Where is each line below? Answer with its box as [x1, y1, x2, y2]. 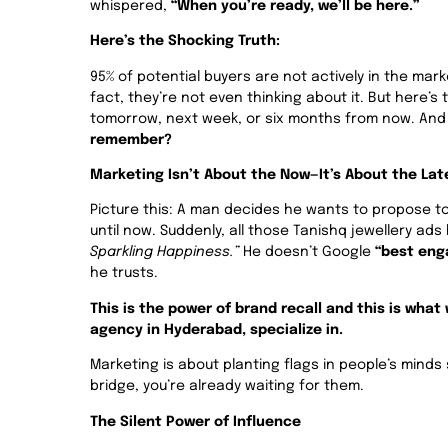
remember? [90, 132, 172, 147]
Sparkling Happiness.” [90, 245, 239, 260]
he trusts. [90, 266, 158, 281]
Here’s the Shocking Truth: [90, 34, 280, 49]
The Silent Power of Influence [90, 414, 301, 429]
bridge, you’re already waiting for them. [90, 379, 364, 394]
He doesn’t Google [239, 245, 375, 260]
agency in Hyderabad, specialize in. [90, 322, 343, 337]
